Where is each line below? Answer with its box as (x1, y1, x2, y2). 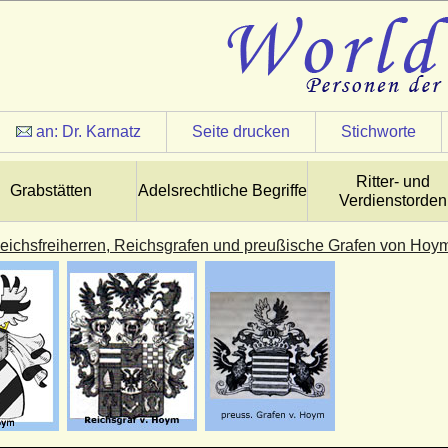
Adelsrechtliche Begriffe (137, 182, 307, 199)
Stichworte (341, 123, 416, 140)
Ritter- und (356, 173, 430, 190)
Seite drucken (192, 123, 290, 140)
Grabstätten (10, 182, 92, 199)
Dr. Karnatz (62, 123, 141, 140)
